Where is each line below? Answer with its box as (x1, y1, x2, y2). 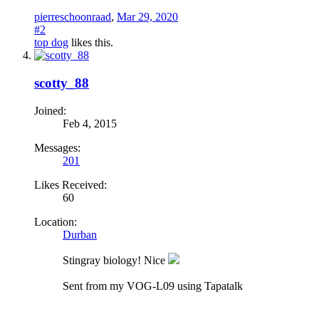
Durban (63, 228, 97, 241)
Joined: (34, 104, 66, 117)
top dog (34, 36, 68, 49)
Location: (34, 215, 77, 228)
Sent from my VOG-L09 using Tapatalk (63, 279, 243, 292)
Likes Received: (34, 178, 107, 191)
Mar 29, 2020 (117, 11, 178, 23)
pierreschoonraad (34, 11, 111, 23)
